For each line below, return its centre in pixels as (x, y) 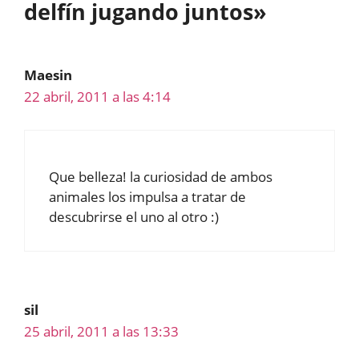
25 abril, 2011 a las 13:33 (101, 331)
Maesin (48, 75)
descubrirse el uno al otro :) (134, 216)
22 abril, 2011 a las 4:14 (97, 97)
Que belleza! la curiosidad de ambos (161, 176)
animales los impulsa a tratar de (147, 196)
